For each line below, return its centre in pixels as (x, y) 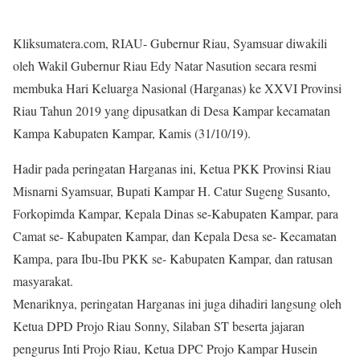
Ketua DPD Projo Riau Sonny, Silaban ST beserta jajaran (159, 326)
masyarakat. (43, 281)
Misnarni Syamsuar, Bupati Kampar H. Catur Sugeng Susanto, (172, 191)
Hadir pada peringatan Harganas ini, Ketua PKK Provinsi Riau (172, 168)
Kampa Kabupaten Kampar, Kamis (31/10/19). (132, 133)
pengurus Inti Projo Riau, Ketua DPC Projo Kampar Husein (165, 348)
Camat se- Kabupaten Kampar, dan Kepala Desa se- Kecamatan (175, 236)
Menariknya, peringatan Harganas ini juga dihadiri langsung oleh (177, 303)
